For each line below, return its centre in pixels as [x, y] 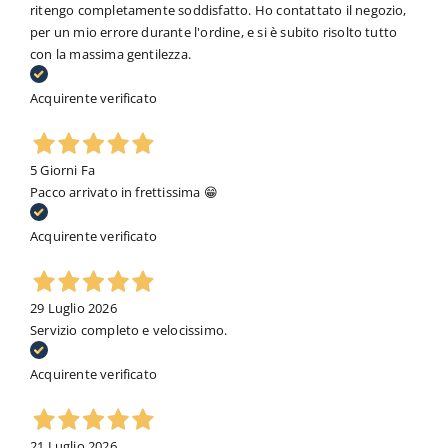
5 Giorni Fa [62, 170]
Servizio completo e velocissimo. [128, 330]
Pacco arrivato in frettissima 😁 [124, 192]
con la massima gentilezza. [110, 54]
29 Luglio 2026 [73, 308]
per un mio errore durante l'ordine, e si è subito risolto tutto [213, 32]
